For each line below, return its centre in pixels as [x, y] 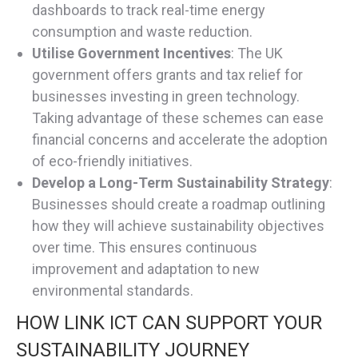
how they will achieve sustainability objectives [178, 226]
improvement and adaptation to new [146, 269]
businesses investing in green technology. [166, 97]
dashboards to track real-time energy [149, 10]
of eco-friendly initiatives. [112, 161]
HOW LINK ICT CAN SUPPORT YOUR [169, 323]
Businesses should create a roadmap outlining [179, 205]
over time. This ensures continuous [145, 248]
